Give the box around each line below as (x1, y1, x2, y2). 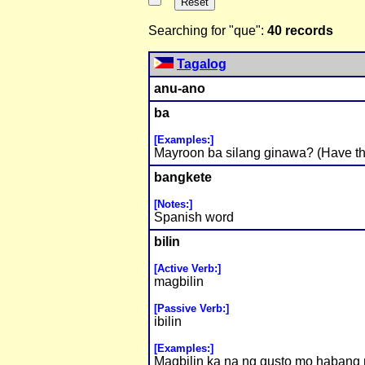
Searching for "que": (148, 24, 267, 38)
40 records (267, 24, 333, 38)
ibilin (154, 314, 182, 329)
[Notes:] (154, 198, 192, 211)
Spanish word (154, 210, 234, 225)
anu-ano (154, 81, 205, 96)
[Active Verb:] (154, 262, 221, 275)
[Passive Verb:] (154, 302, 229, 315)
